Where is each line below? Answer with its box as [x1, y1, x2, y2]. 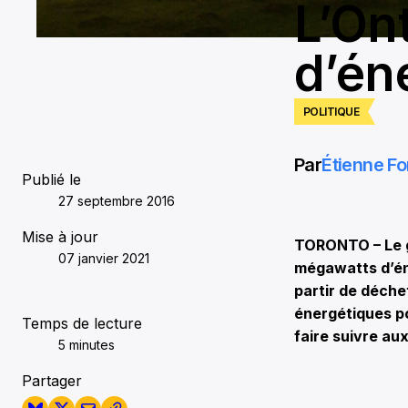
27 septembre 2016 [58, 192, 175, 209]
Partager [22, 371, 82, 390]
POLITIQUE [303, 104, 360, 118]
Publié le [22, 169, 81, 189]
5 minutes [58, 336, 115, 352]
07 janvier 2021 [58, 250, 149, 266]
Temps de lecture [22, 313, 142, 332]
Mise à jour [22, 227, 98, 246]
